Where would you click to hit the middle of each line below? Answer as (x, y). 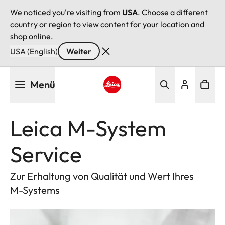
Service (46, 154)
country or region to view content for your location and (107, 24)
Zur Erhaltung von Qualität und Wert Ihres (102, 176)
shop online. (32, 36)
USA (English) (34, 51)
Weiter (79, 51)
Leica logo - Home (135, 100)
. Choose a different (173, 12)
